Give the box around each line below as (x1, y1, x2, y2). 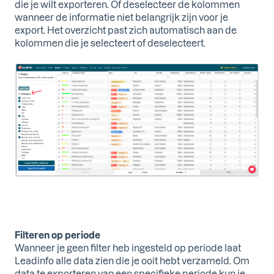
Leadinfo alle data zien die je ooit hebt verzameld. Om (15, 255, 250, 267)
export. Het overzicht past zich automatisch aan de (15, 24, 237, 35)
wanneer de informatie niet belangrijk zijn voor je (15, 11, 228, 23)
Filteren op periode (15, 229, 100, 241)
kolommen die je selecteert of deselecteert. (15, 37, 206, 48)
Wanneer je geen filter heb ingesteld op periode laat (15, 242, 241, 254)
